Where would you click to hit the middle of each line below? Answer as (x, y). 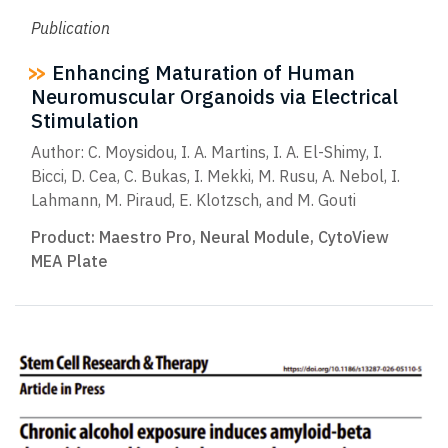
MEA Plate (69, 260)
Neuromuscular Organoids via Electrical (214, 97)
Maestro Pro (145, 236)
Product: (65, 236)
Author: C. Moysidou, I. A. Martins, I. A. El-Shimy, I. (206, 151)
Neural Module (255, 236)
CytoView (353, 236)
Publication (70, 28)
